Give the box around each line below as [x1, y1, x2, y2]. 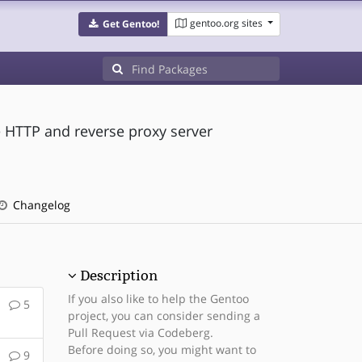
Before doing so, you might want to [67, 342, 256, 357]
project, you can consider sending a [67, 308, 260, 323]
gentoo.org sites [189, 16, 263, 30]
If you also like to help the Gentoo [67, 291, 249, 306]
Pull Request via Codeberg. [67, 325, 213, 340]
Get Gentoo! [102, 17, 159, 31]
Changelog [9, 197, 70, 213]
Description [79, 267, 158, 284]
